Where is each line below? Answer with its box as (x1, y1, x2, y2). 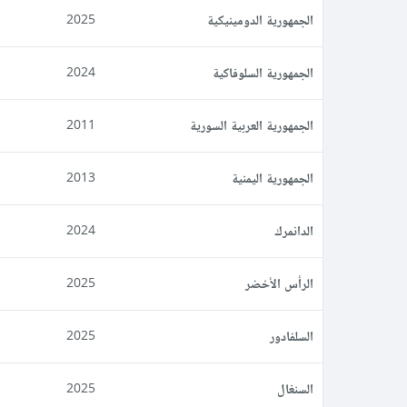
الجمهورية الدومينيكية (207, 11, 313, 29)
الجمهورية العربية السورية (190, 116, 313, 134)
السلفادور (270, 327, 313, 345)
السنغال (277, 380, 313, 398)
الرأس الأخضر (245, 274, 313, 293)
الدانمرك (274, 222, 313, 240)
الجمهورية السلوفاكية (213, 64, 313, 82)
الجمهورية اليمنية (232, 169, 313, 187)
